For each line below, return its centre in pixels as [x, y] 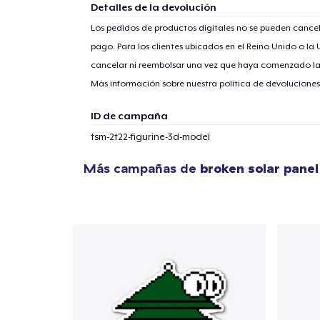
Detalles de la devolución [153, 7]
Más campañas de [142, 169]
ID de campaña [129, 116]
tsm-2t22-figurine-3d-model [150, 137]
